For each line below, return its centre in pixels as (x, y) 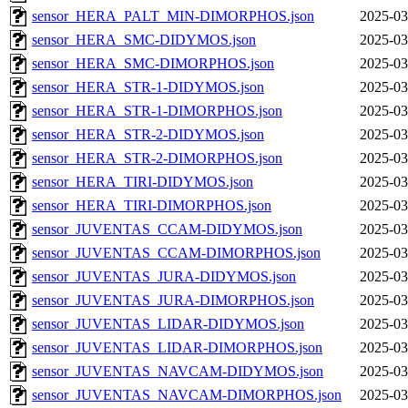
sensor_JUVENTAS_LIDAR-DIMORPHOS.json (177, 348)
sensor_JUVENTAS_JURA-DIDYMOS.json (164, 277)
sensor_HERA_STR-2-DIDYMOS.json (148, 135)
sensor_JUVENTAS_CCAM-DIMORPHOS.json (176, 253)
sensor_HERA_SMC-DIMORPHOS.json (153, 64)
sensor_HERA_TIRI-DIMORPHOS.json (152, 206)
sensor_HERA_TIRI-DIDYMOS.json (143, 182)
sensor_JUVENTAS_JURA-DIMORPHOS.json (173, 301)
